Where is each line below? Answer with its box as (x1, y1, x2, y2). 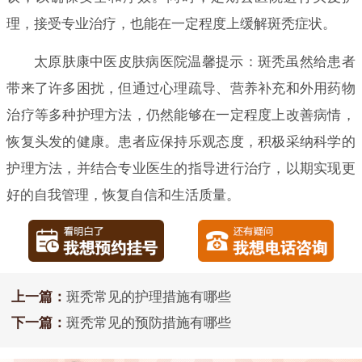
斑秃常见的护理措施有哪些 (66, 289, 231, 305)
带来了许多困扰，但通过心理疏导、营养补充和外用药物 (6, 80, 356, 96)
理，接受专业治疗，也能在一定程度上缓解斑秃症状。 (6, 15, 337, 32)
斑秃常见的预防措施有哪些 (66, 315, 231, 331)
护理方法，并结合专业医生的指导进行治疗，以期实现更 (6, 160, 356, 176)
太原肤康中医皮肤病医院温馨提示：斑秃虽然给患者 (33, 53, 356, 69)
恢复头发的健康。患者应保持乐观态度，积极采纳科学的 (6, 133, 356, 149)
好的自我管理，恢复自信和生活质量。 (6, 187, 241, 203)
